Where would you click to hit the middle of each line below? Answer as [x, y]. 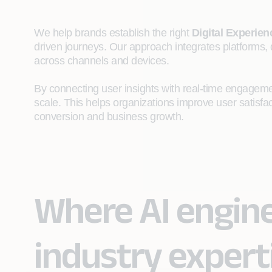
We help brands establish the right [113, 33]
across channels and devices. [101, 61]
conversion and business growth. [109, 117]
